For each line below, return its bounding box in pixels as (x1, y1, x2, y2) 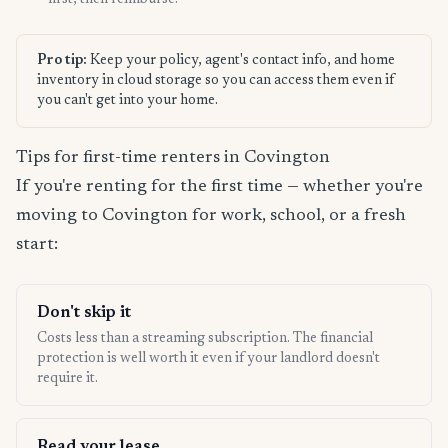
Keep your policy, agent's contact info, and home (87, 54, 395, 69)
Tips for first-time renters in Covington (16, 149, 330, 168)
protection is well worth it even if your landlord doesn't (37, 352, 380, 367)
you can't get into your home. (37, 94, 218, 109)
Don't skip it (37, 305, 131, 322)
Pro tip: (37, 54, 87, 69)
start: (16, 236, 58, 255)
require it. (37, 372, 98, 387)
